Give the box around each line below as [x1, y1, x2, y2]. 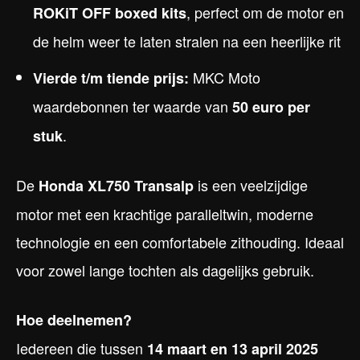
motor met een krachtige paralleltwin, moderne [16, 203, 313, 225]
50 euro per [232, 96, 310, 118]
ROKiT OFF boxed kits [33, 2, 186, 24]
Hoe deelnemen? [16, 309, 132, 331]
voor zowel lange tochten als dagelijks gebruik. [16, 260, 314, 281]
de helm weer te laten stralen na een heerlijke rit [33, 31, 341, 52]
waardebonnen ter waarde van [33, 96, 232, 117]
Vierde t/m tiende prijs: [33, 67, 189, 89]
